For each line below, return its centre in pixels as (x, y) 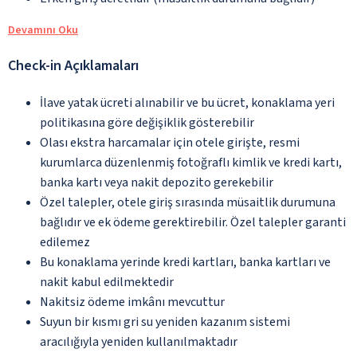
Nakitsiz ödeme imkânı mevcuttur (132, 302)
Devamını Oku (43, 30)
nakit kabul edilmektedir (107, 282)
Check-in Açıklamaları (73, 65)
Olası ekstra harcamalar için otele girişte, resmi (170, 142)
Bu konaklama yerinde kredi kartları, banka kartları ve (185, 262)
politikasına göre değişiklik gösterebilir (147, 122)
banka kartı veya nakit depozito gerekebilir (157, 182)
